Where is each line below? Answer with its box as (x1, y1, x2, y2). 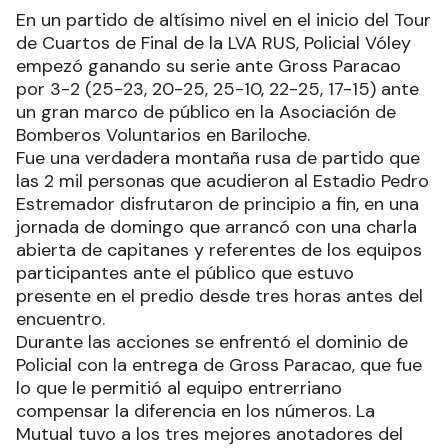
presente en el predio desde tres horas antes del (16, 283, 423, 308)
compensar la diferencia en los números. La (16, 398, 375, 423)
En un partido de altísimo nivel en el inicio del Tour (16, 7, 431, 32)
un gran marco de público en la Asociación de (16, 99, 396, 124)
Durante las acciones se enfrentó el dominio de (16, 329, 408, 354)
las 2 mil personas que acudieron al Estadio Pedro (16, 168, 429, 193)
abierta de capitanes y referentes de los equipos (16, 237, 422, 262)
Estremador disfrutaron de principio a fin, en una (16, 191, 419, 216)
